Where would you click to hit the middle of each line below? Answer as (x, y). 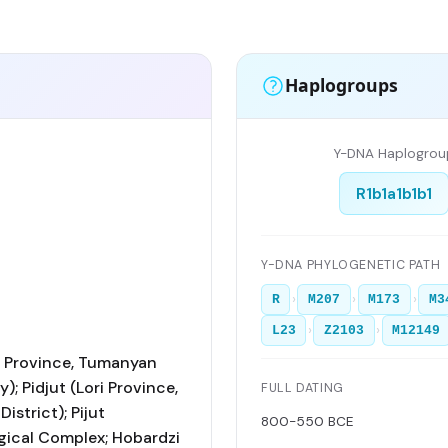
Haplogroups (341, 85)
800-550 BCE (307, 421)
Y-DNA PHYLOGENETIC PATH (351, 264)
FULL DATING (302, 388)
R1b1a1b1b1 (393, 193)
